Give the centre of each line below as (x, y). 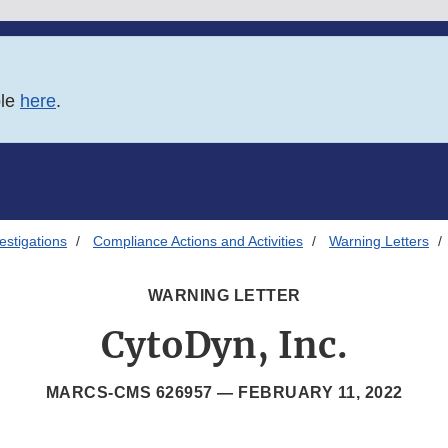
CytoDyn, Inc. (224, 346)
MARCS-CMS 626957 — (141, 393)
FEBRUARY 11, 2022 (320, 393)
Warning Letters (379, 241)
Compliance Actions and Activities (198, 241)
